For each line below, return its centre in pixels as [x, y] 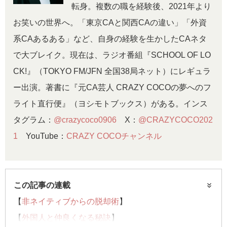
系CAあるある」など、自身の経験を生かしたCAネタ [110, 39]
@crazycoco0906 [85, 120]
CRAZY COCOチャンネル [114, 136]
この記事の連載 [42, 185]
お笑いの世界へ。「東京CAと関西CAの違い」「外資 [110, 23]
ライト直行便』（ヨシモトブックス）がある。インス [110, 104]
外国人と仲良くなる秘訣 [66, 218]
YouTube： [42, 136]
